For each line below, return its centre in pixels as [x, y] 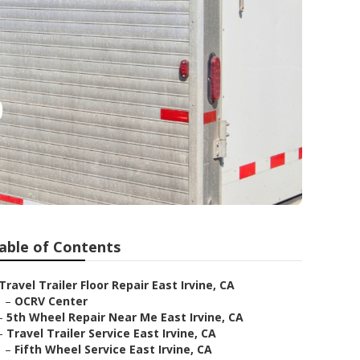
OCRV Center [51, 301]
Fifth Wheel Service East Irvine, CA [113, 349]
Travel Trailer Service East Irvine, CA [111, 333]
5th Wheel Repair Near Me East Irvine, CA [125, 317]
